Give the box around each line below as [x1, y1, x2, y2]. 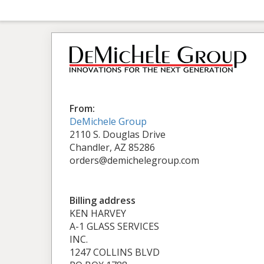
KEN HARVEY [70, 206, 126, 220]
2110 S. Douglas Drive [70, 127, 166, 141]
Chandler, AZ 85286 [70, 140, 155, 154]
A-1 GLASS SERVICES [70, 219, 159, 233]
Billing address [70, 193, 136, 207]
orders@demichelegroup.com [70, 153, 199, 167]
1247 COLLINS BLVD [70, 245, 160, 259]
